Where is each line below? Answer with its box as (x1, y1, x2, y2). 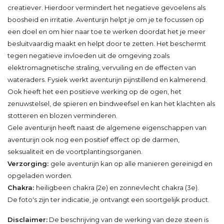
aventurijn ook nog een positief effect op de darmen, (7, 135, 179, 143)
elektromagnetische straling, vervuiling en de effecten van (7, 63, 196, 71)
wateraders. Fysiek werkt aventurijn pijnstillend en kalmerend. (7, 75, 207, 83)
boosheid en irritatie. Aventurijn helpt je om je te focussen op (7, 15, 204, 23)
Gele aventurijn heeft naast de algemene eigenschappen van (7, 123, 206, 131)
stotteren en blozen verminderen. (7, 111, 117, 119)
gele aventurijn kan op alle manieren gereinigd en (50, 159, 212, 167)
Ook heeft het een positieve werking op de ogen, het (7, 87, 181, 95)
